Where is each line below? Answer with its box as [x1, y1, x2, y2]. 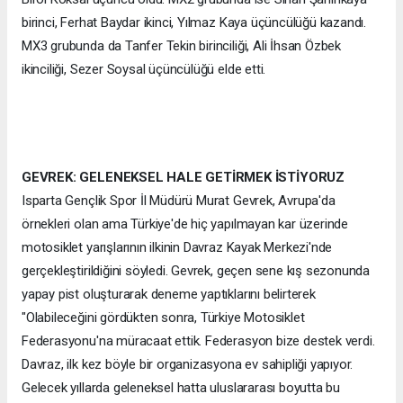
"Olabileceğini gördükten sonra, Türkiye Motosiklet [22, 309, 305, 327]
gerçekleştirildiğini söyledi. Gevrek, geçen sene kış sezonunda [22, 263, 371, 280]
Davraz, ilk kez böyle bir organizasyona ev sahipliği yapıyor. [22, 356, 354, 373]
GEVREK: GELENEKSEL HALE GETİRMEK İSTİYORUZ [22, 169, 345, 186]
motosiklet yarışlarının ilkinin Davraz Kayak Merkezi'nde [22, 239, 333, 256]
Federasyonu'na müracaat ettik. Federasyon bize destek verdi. [22, 333, 375, 350]
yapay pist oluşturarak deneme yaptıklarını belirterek [22, 286, 316, 303]
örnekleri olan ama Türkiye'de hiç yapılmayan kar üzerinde [22, 216, 349, 233]
